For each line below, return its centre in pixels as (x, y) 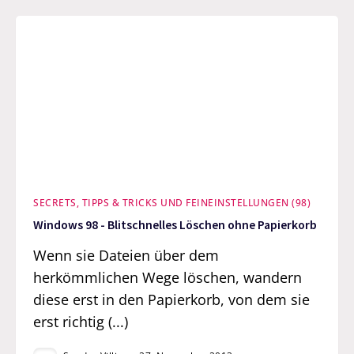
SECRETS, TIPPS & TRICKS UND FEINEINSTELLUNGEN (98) (172, 202)
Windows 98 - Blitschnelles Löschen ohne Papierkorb (175, 225)
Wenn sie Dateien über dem (126, 255)
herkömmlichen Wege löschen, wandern (168, 277)
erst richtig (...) (81, 321)
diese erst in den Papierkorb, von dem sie (172, 299)
